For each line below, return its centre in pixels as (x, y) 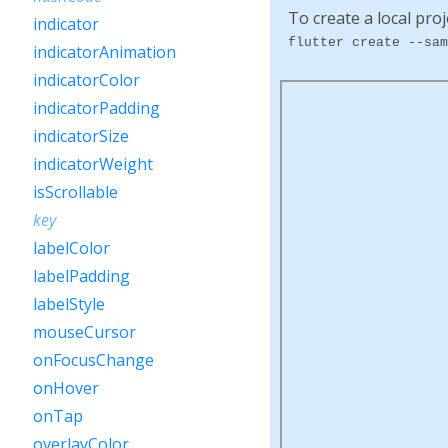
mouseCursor (84, 332)
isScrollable (75, 192)
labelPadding (81, 276)
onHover (66, 388)
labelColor (71, 248)
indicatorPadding (96, 108)
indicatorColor (86, 80)
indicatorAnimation (104, 52)
